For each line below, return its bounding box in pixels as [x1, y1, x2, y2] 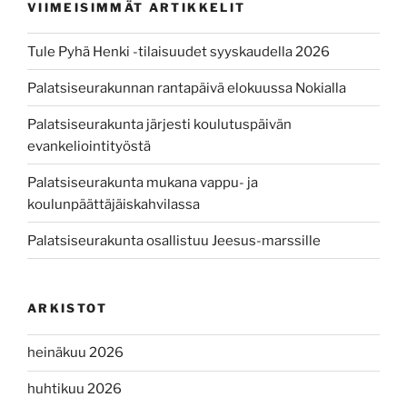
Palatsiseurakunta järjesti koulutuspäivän [27, 115, 292, 133]
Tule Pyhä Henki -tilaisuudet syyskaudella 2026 [27, 43, 330, 60]
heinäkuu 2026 [27, 344, 124, 362]
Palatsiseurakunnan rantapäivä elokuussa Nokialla [27, 79, 346, 96]
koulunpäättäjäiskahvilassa [27, 195, 200, 213]
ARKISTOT [27, 301, 107, 316]
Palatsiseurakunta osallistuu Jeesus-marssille [27, 232, 321, 249]
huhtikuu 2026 [27, 381, 122, 398]
